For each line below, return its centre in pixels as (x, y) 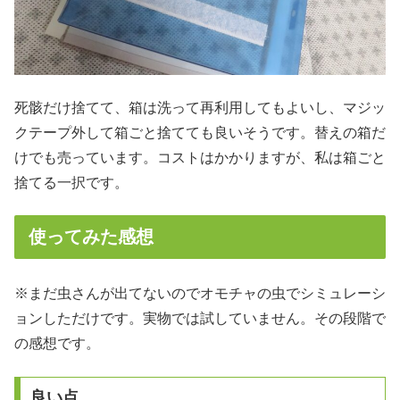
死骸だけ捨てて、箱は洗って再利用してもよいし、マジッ (200, 107)
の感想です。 (57, 344)
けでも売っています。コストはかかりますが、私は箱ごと (200, 157)
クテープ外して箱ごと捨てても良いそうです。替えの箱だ (200, 132)
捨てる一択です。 (71, 182)
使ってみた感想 (91, 237)
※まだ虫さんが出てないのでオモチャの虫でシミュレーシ (200, 294)
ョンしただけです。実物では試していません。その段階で (200, 319)
